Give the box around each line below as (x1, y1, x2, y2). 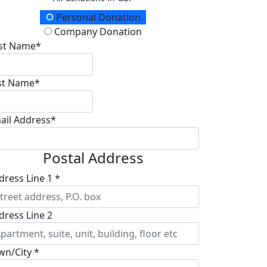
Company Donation (52, 25, 142, 39)
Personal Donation (53, 11, 141, 24)
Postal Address (42, 148, 144, 168)
